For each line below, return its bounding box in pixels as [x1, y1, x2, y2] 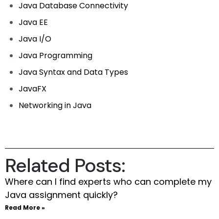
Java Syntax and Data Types [19, 66, 128, 78]
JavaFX [19, 83, 46, 94]
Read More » [5, 203, 45, 212]
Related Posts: [5, 153, 126, 178]
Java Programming [19, 50, 92, 61]
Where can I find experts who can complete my [5, 175, 212, 188]
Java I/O [19, 33, 51, 44]
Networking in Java [19, 100, 91, 111]
